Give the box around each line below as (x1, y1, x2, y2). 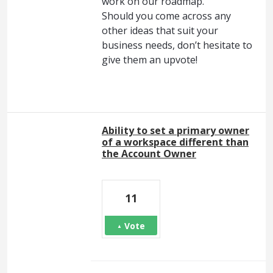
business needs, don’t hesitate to (102, 38, 252, 52)
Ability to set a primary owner (102, 124, 249, 138)
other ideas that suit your (102, 24, 218, 38)
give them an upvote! (102, 53, 197, 67)
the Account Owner (102, 147, 196, 161)
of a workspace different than (102, 135, 249, 149)
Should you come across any (102, 9, 231, 23)
